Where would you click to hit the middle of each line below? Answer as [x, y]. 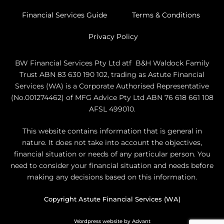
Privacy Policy [113, 36]
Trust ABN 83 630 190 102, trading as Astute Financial [112, 74]
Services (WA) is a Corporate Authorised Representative [112, 86]
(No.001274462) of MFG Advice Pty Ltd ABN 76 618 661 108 [112, 97]
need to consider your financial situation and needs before [112, 165]
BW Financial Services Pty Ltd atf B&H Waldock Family [112, 63]
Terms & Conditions [166, 15]
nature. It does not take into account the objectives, [112, 142]
